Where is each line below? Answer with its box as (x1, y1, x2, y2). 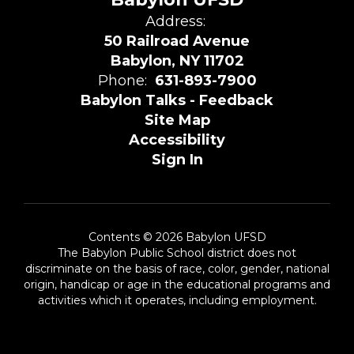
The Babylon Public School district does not (58, 246, 296, 260)
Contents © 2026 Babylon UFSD (88, 230, 266, 244)
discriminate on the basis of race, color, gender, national (24, 262, 330, 276)
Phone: (97, 72, 147, 89)
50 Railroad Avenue (104, 32, 250, 50)
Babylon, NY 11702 (110, 52, 244, 70)
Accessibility (129, 131, 225, 149)
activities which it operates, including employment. (37, 293, 317, 307)
